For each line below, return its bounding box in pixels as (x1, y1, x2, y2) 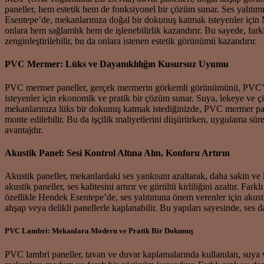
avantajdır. (5, 124, 43, 135)
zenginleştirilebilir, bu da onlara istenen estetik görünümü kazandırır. (5, 36, 257, 47)
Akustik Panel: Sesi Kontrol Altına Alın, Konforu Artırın (5, 147, 230, 158)
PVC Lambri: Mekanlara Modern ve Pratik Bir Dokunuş (5, 226, 193, 236)
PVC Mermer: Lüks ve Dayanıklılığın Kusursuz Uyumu (5, 59, 229, 70)
